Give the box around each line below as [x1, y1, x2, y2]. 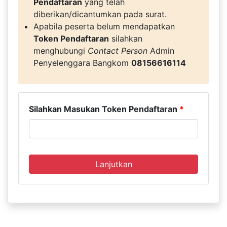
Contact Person [88, 45, 147, 56]
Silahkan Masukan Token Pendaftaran [29, 103, 179, 114]
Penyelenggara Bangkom [33, 57, 131, 68]
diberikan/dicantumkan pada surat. [33, 9, 167, 19]
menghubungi [33, 45, 88, 56]
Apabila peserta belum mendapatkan [33, 21, 175, 31]
